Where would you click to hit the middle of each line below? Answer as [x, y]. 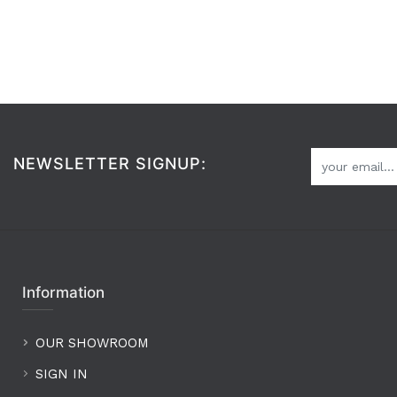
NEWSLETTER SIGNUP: [110, 163]
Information [63, 292]
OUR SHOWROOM [92, 343]
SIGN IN [62, 374]
